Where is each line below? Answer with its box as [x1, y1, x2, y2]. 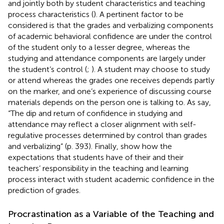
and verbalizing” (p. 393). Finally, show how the [8, 141, 172, 151]
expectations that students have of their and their [8, 152, 183, 162]
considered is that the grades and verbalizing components [8, 20, 213, 30]
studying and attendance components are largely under [8, 53, 205, 63]
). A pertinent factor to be [93, 9, 183, 19]
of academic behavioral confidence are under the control [8, 31, 212, 41]
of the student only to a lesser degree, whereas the [8, 42, 190, 52]
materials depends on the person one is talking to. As [8, 97, 197, 107]
